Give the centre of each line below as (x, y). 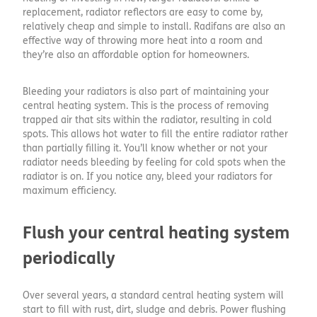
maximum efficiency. (69, 191)
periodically (69, 259)
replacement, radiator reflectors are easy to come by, (143, 13)
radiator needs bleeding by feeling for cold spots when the (154, 163)
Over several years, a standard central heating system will (153, 296)
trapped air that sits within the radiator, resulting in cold (147, 120)
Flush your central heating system (156, 234)
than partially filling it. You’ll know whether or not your (145, 149)
